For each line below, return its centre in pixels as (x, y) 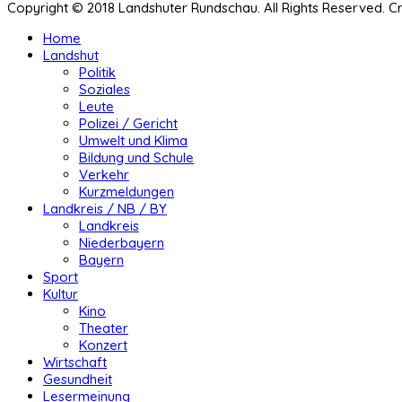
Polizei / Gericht (128, 124)
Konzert (103, 345)
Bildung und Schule (136, 158)
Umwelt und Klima (133, 141)
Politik (97, 73)
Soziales (105, 90)
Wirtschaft (75, 363)
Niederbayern (122, 243)
